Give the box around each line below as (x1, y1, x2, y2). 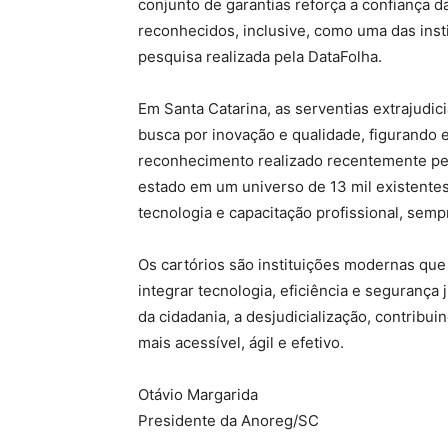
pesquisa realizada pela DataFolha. (138, 47, 382, 67)
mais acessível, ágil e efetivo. (138, 333, 344, 353)
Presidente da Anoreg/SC (138, 411, 319, 431)
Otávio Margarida (138, 385, 258, 405)
